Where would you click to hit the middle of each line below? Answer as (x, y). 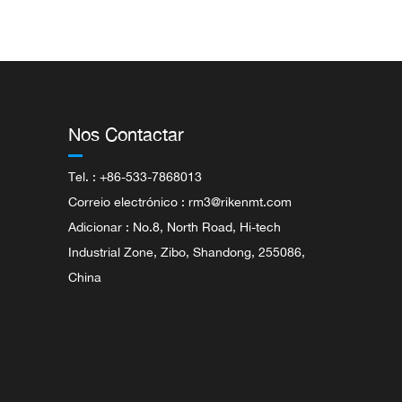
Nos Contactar (126, 134)
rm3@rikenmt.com (240, 201)
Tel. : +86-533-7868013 (135, 176)
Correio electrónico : (128, 201)
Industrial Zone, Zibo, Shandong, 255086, (187, 252)
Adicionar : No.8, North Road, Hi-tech (175, 227)
